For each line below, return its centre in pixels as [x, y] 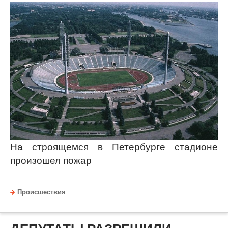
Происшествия [41, 192]
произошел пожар [51, 160]
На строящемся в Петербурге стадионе [114, 147]
